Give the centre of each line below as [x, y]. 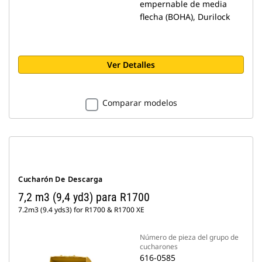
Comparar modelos [139, 103]
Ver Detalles [131, 65]
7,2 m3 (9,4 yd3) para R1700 [84, 197]
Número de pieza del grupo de [189, 237]
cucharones [159, 247]
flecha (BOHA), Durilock [185, 17]
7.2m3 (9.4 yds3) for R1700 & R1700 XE [81, 210]
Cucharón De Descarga [61, 179]
